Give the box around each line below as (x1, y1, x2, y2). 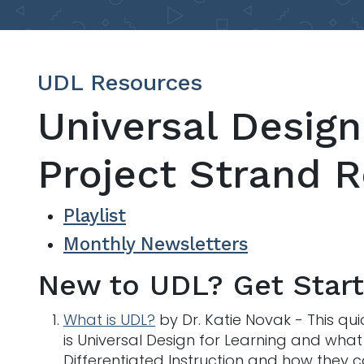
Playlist (63, 204, 126, 226)
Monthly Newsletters (63, 232, 248, 254)
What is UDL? (63, 309, 155, 330)
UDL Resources (37, 68, 202, 96)
